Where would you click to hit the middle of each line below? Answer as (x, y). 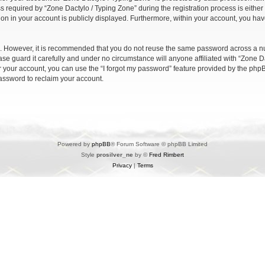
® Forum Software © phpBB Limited (159, 144)
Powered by (75, 144)
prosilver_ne (115, 154)
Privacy (122, 165)
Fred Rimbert (167, 154)
